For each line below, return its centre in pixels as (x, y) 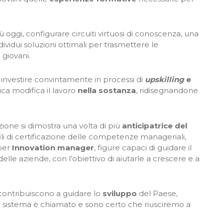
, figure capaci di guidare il (143, 147)
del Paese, (157, 193)
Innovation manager (53, 147)
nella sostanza (107, 91)
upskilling (165, 80)
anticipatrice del (155, 125)
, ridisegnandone (167, 91)
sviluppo (120, 193)
